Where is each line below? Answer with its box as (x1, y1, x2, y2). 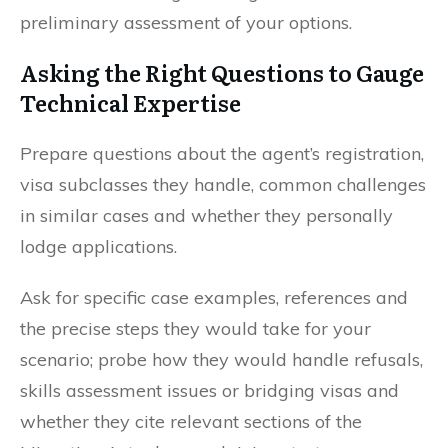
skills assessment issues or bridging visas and (20, 378, 399, 402)
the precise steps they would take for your (20, 316, 371, 340)
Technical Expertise (20, 85, 241, 119)
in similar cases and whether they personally (20, 203, 393, 227)
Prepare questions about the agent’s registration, (20, 141, 424, 165)
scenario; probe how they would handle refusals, (20, 347, 423, 371)
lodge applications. (20, 234, 177, 258)
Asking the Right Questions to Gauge (20, 55, 424, 89)
